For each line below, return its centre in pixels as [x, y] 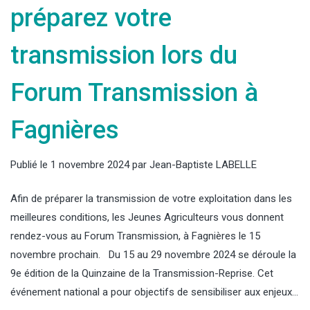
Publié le [30, 164]
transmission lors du [124, 55]
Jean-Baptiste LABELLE [203, 164]
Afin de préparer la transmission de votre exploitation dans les [151, 199]
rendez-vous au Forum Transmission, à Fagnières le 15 [135, 236]
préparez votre [91, 18]
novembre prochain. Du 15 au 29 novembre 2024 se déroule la [153, 255]
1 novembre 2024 [90, 164]
